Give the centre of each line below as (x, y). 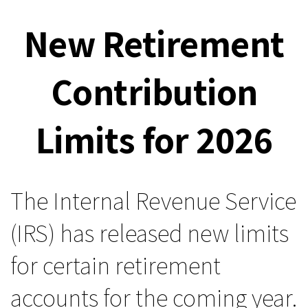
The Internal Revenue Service (153, 200)
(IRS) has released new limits (150, 233)
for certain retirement (115, 265)
